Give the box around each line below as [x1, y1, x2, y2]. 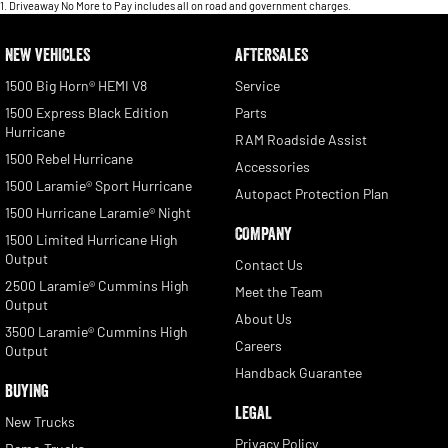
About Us [234, 309, 292, 327]
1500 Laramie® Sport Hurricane [5, 176, 192, 194]
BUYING [5, 379, 49, 402]
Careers [234, 336, 282, 354]
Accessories [234, 157, 310, 175]
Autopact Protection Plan [234, 184, 389, 202]
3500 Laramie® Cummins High [5, 322, 188, 340]
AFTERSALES [234, 43, 308, 66]
